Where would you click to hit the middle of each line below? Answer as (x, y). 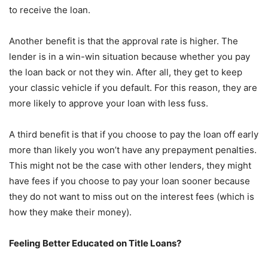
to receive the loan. (50, 10)
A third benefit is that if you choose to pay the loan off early (134, 134)
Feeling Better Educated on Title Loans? (95, 243)
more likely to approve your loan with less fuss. (109, 103)
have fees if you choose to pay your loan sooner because (130, 181)
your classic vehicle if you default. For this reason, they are (133, 87)
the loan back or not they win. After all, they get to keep (126, 72)
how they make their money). (70, 212)
